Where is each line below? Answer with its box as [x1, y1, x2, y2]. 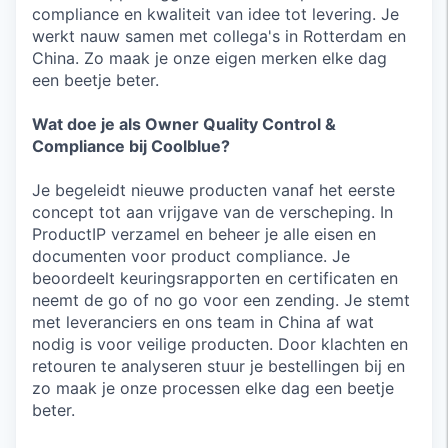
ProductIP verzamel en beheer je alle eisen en [32, 224, 376, 244]
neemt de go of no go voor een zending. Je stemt [32, 290, 410, 310]
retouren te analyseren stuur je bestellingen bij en [32, 356, 405, 376]
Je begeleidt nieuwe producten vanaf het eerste [32, 180, 395, 200]
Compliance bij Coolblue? [32, 136, 230, 156]
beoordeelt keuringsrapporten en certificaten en [32, 268, 398, 288]
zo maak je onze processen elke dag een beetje [32, 378, 394, 398]
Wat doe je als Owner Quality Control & [32, 114, 336, 134]
